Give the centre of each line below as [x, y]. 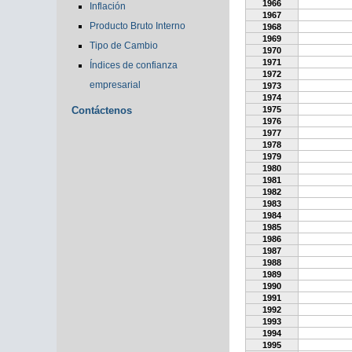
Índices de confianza [134, 65]
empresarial [115, 85]
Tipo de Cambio [124, 46]
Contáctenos [102, 110]
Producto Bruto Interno [137, 26]
